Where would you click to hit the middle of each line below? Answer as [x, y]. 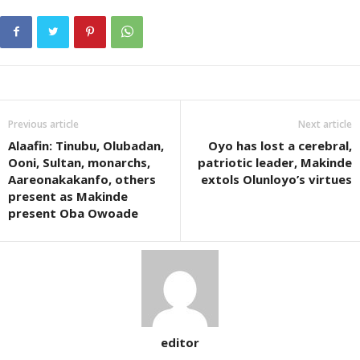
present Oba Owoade [73, 213]
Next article [325, 124]
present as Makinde [68, 196]
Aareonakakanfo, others [82, 179]
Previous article [43, 124]
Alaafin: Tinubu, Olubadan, [86, 145]
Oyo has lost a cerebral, [280, 145]
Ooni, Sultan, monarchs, [79, 162]
